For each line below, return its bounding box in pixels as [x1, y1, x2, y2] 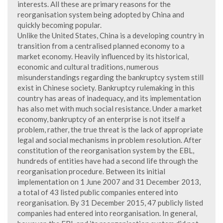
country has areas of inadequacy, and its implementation [17, 94, 201, 103]
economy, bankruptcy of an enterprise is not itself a [17, 114, 185, 123]
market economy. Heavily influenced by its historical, [17, 52, 189, 61]
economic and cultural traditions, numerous [17, 62, 159, 71]
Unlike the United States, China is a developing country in [17, 31, 204, 40]
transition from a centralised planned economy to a [17, 41, 185, 50]
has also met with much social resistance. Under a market [17, 104, 202, 113]
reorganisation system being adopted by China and [17, 10, 184, 19]
